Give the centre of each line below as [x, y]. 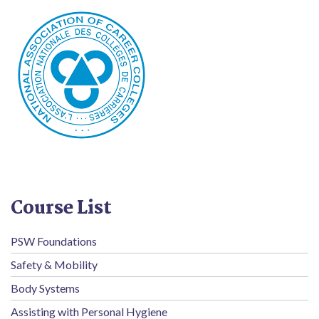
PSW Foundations [54, 241]
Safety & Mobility [54, 265]
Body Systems [45, 288]
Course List [61, 209]
